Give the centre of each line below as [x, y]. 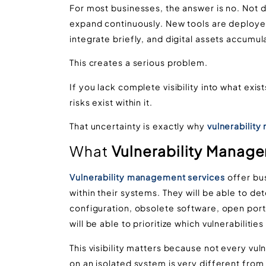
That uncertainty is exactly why [138, 126]
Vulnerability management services [147, 177]
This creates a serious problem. [139, 63]
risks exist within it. [112, 102]
